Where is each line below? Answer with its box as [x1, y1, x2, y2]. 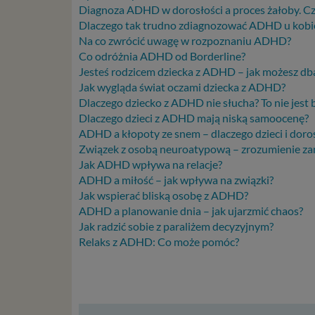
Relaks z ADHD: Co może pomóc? [79, 234, 239, 248]
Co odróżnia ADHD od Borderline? [79, 49, 245, 63]
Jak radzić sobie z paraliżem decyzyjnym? [79, 219, 274, 233]
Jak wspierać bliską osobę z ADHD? [79, 188, 248, 202]
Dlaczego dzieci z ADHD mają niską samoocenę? [79, 110, 309, 124]
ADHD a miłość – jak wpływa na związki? [79, 172, 274, 186]
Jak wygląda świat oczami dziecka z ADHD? [79, 79, 285, 94]
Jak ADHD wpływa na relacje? [79, 157, 222, 171]
